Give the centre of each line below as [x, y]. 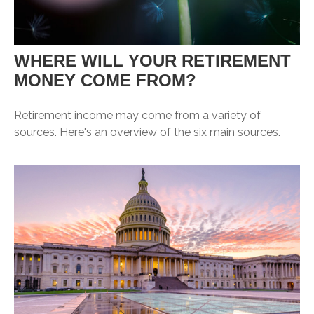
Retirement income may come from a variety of [137, 115]
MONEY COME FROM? [105, 80]
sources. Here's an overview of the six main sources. [147, 132]
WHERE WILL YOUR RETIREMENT [152, 60]
